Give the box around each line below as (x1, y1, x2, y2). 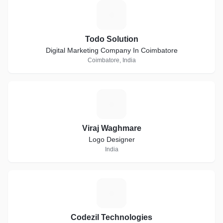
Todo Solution (85, 35, 138, 43)
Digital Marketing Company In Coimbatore (45, 46, 178, 54)
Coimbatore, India (87, 57, 136, 64)
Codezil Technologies (71, 213, 152, 222)
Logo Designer (88, 135, 135, 143)
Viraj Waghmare (82, 124, 141, 132)
